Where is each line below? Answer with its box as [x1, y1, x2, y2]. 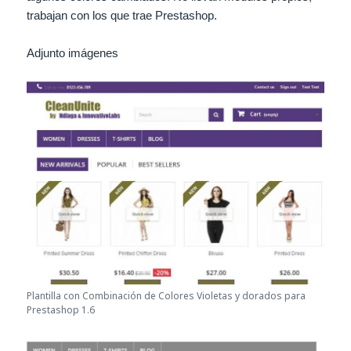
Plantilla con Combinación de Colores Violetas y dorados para [27, 288, 306, 302]
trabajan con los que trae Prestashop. [27, 8, 218, 22]
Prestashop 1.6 [27, 302, 96, 317]
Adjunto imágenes [27, 45, 119, 60]
